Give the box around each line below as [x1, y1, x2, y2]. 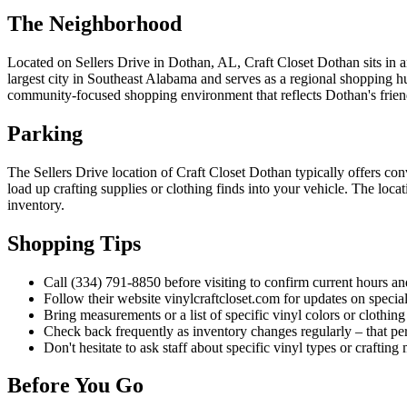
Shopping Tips [7, 231, 141, 255]
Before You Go [7, 373, 144, 398]
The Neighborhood [7, 11, 182, 35]
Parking [7, 121, 83, 145]
